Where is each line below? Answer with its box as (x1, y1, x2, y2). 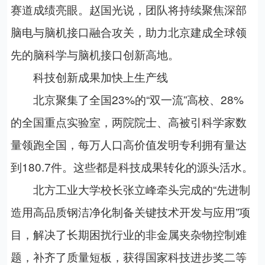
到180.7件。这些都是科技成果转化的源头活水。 (10, 159, 253, 175)
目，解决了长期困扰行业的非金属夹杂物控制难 (10, 226, 247, 243)
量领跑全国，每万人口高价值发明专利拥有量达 (10, 136, 247, 153)
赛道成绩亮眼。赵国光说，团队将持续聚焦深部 (10, 1, 247, 18)
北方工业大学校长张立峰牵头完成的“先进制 (10, 181, 250, 198)
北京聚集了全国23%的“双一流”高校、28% (10, 91, 244, 108)
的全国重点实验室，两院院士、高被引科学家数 (10, 114, 247, 130)
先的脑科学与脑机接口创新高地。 (10, 46, 179, 63)
